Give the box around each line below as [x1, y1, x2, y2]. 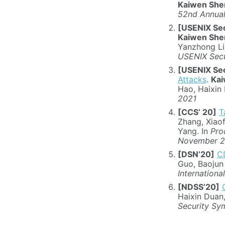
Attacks [177, 74, 206, 85]
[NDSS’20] [177, 182, 219, 192]
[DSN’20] [177, 149, 214, 160]
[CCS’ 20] [177, 107, 216, 118]
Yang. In [177, 126, 210, 137]
